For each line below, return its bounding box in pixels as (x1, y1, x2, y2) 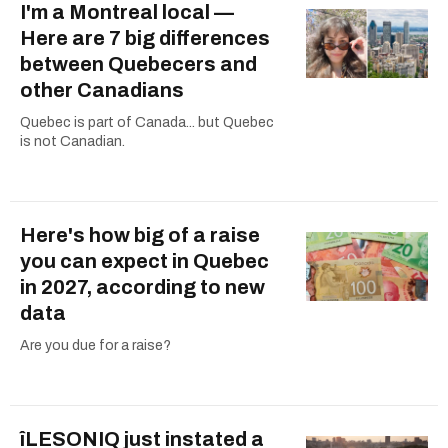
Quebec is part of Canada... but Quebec (20, 115, 274, 131)
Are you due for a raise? (20, 338, 171, 354)
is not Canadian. (20, 134, 125, 150)
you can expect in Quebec (20, 250, 269, 273)
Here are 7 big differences (20, 27, 270, 50)
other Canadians (20, 79, 184, 102)
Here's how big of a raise (20, 224, 260, 247)
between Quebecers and (20, 53, 257, 76)
